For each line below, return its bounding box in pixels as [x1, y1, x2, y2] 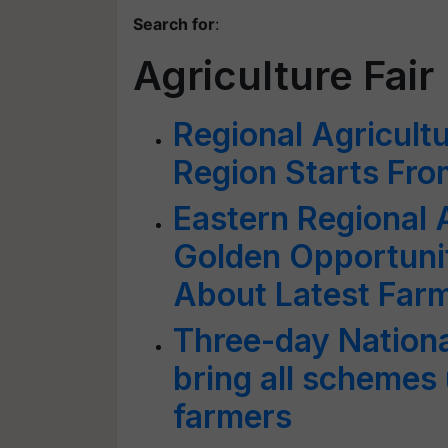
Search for [133, 14, 215, 34]
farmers [173, 397, 292, 436]
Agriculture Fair [133, 51, 434, 100]
